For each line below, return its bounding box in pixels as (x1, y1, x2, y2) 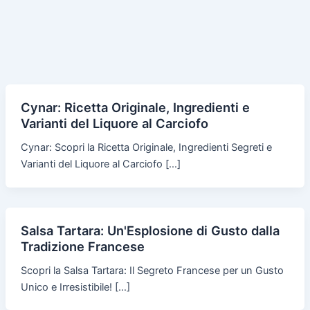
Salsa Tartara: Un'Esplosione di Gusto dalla (20, 222, 280, 238)
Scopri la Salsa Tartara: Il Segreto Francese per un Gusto (20, 264, 284, 277)
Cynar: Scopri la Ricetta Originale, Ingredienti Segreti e (20, 140, 272, 154)
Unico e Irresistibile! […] (20, 280, 130, 293)
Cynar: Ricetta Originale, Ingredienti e (20, 99, 250, 115)
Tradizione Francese (20, 238, 145, 254)
